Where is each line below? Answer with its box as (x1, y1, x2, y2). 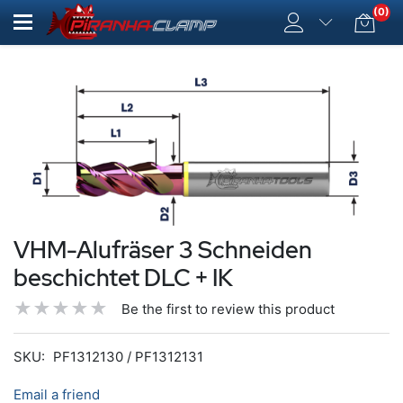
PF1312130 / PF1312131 (53, 347, 203, 365)
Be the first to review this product (121, 300, 335, 318)
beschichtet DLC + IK (13, 263, 233, 294)
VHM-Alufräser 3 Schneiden (13, 235, 312, 266)
